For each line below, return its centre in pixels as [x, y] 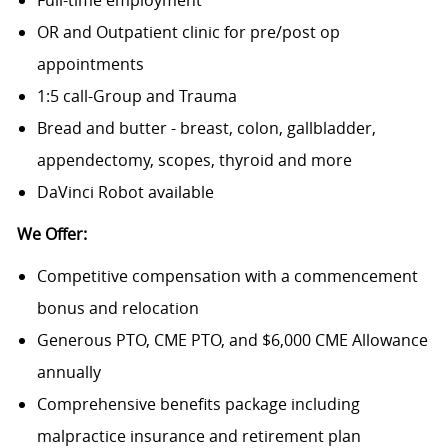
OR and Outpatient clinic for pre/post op [188, 32]
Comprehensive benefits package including [198, 404]
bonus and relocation [117, 308]
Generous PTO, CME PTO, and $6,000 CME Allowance [232, 340]
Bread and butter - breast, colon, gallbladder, [206, 128]
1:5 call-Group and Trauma [136, 96]
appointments [90, 64]
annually [68, 372]
